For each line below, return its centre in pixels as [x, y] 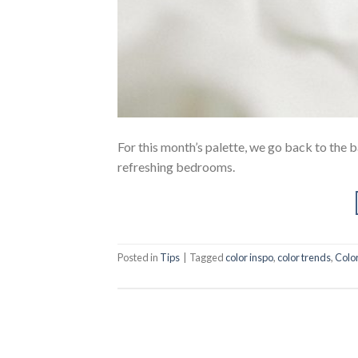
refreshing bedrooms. [176, 166]
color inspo [249, 258]
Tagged [207, 258]
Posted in [139, 258]
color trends [304, 258]
